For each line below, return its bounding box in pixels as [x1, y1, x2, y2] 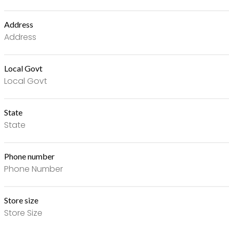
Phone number [4, 151, 55, 162]
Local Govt [4, 63, 42, 74]
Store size [4, 195, 38, 205]
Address [4, 19, 33, 30]
